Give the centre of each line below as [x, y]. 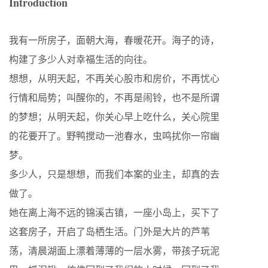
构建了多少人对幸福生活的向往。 [81, 59]
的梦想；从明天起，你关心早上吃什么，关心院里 [114, 116]
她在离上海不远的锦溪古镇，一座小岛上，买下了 [114, 212]
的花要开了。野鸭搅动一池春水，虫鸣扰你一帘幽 [114, 135]
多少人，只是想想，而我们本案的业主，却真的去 [114, 174]
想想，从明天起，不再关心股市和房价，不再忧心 [114, 78]
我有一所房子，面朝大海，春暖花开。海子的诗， [114, 40]
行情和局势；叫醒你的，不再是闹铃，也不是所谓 [114, 97]
